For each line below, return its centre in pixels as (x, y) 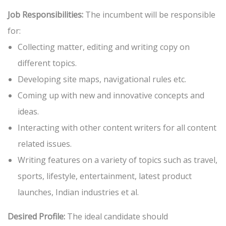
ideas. (28, 112)
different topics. (47, 63)
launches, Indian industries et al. (78, 192)
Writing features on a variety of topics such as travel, (118, 160)
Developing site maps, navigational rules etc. (102, 79)
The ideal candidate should (117, 217)
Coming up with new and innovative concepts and (111, 96)
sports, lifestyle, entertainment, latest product (105, 176)
